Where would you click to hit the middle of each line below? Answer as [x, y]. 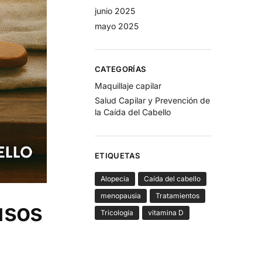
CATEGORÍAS [120, 69]
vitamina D [166, 213]
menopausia [121, 196]
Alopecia [115, 179]
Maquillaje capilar [128, 85]
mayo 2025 [117, 26]
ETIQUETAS [117, 155]
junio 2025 [115, 11]
